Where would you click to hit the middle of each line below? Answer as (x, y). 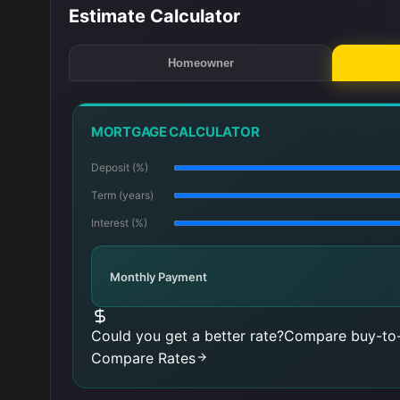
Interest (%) (119, 223)
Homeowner (200, 63)
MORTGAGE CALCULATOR (175, 132)
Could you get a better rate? (187, 336)
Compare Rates (143, 358)
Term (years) (122, 195)
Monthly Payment (158, 276)
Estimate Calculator (154, 16)
